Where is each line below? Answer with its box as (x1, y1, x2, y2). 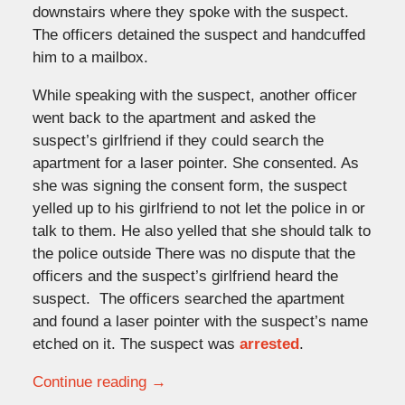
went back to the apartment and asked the (32, 108, 316, 127)
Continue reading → (32, 372, 166, 391)
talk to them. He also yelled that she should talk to (32, 221, 371, 240)
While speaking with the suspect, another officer (32, 86, 357, 104)
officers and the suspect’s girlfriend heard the (32, 267, 338, 285)
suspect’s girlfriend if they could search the (32, 131, 324, 149)
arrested (239, 334, 299, 353)
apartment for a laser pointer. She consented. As (32, 154, 359, 172)
